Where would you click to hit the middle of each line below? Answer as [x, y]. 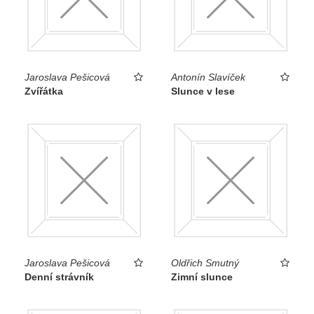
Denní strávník [59, 277]
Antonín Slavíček [208, 77]
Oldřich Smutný [205, 262]
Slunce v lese [203, 91]
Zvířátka [44, 91]
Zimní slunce [202, 277]
